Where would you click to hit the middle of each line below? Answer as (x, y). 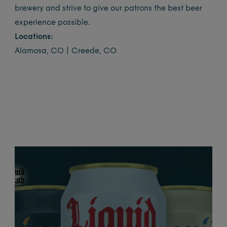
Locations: (34, 37)
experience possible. (53, 23)
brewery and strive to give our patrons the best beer (109, 9)
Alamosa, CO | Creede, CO (66, 51)
